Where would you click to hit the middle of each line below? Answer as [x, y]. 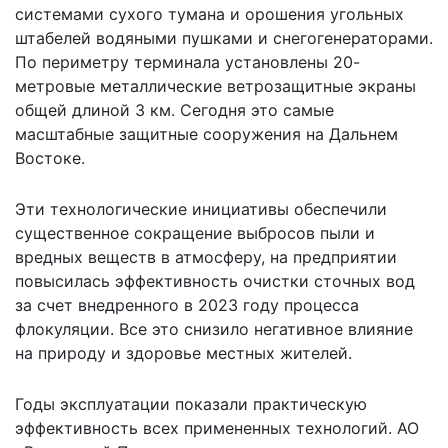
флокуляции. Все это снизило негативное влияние [214, 328]
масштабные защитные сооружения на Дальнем [206, 133]
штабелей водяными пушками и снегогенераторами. [224, 37]
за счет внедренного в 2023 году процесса [187, 304]
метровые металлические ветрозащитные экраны [215, 85]
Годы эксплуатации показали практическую [191, 403]
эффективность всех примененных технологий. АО [217, 427]
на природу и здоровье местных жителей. [183, 352]
